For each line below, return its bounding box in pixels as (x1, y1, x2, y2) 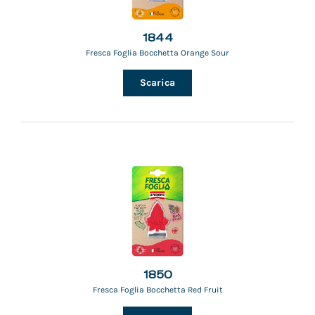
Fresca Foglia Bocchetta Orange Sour (86, 48, 229, 58)
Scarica (140, 77, 175, 89)
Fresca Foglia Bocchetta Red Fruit (92, 285, 223, 295)
